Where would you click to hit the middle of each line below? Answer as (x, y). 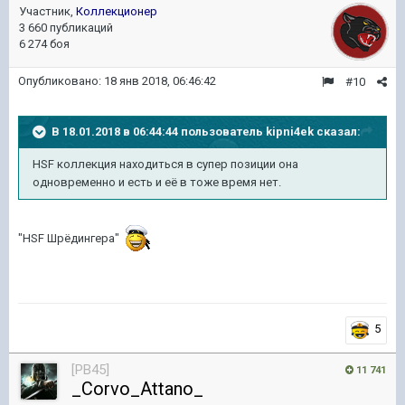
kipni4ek (290, 131)
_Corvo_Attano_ (137, 389)
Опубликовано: (61, 81)
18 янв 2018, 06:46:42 (160, 81)
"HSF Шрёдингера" (70, 239)
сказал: (337, 131)
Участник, (47, 11)
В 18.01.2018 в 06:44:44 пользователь (159, 131)
